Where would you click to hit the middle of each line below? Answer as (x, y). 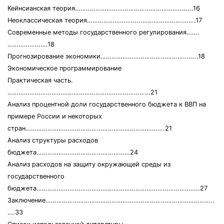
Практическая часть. (40, 80)
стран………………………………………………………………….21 (90, 128)
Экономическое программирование (64, 68)
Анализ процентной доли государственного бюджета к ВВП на (107, 104)
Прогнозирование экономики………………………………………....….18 (106, 56)
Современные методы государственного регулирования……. (103, 32)
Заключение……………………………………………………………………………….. (111, 200)
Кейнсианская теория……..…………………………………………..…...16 (104, 8)
